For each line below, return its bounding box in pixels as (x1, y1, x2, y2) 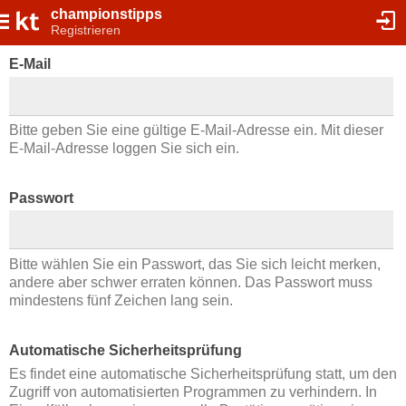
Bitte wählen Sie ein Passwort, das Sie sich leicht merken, (8, 256, 381, 272)
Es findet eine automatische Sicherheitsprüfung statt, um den (8, 366, 397, 382)
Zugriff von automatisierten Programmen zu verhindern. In (8, 384, 377, 401)
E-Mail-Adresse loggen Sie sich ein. (8, 140, 239, 156)
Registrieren (51, 23, 121, 37)
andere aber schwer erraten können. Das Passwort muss (8, 274, 372, 290)
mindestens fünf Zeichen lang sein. (8, 292, 233, 308)
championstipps (51, 6, 162, 22)
